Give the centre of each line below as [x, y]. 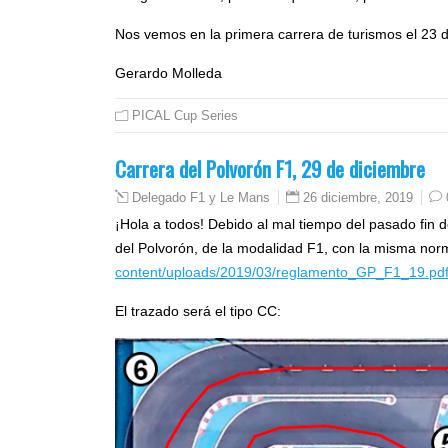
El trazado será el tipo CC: [198, 311]
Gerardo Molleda [168, 73]
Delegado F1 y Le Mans [201, 198]
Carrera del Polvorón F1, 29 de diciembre [270, 169]
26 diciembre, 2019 [358, 198]
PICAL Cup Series [185, 116]
